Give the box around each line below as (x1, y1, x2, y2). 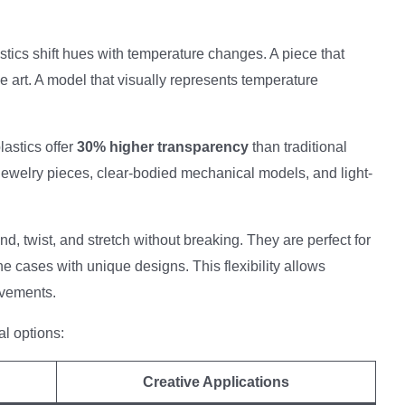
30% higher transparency (77, 139, 249, 155)
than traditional (249, 139, 347, 155)
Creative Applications (143, 374, 289, 390)
